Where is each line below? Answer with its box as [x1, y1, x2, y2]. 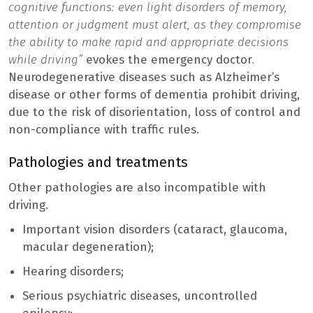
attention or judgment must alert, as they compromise [8, 17, 301, 32]
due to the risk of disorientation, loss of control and [8, 104, 300, 119]
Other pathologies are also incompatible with [8, 180, 266, 195]
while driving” [8, 52, 86, 67]
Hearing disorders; [22, 263, 124, 279]
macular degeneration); [22, 239, 154, 254]
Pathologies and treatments [8, 153, 188, 170]
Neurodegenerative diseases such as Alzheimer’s [8, 69, 279, 85]
